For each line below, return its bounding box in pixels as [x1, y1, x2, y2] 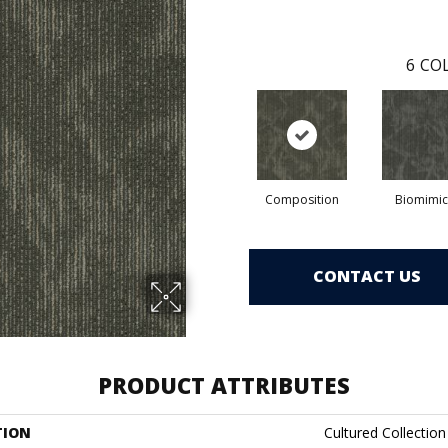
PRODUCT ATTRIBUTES [98, 369, 350, 400]
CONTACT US [313, 265, 421, 288]
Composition [264, 190, 339, 208]
